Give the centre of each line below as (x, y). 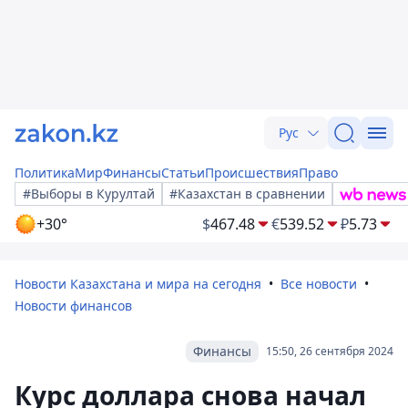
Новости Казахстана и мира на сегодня (138, 284)
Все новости (319, 284)
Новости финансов (73, 306)
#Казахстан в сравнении (247, 194)
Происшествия (252, 173)
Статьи (183, 173)
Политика (45, 173)
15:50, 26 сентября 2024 (330, 351)
